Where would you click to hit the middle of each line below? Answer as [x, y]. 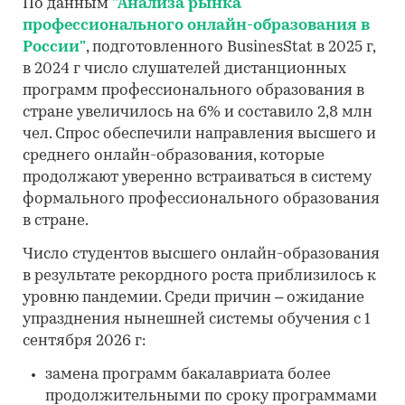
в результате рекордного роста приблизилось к [199, 277]
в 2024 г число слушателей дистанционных [184, 70]
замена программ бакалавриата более [188, 375]
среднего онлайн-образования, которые [174, 156]
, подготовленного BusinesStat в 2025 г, [231, 48]
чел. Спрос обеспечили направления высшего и [199, 135]
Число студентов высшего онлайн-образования [201, 255]
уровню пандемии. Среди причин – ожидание [193, 298]
